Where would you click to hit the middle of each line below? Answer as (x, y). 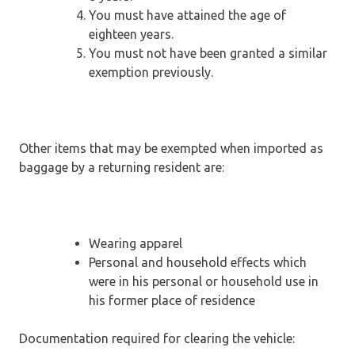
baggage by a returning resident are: (122, 167)
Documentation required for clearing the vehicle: (157, 338)
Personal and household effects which (198, 262)
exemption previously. (151, 72)
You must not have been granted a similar (208, 53)
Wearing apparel (136, 243)
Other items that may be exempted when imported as (171, 148)
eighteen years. (131, 34)
